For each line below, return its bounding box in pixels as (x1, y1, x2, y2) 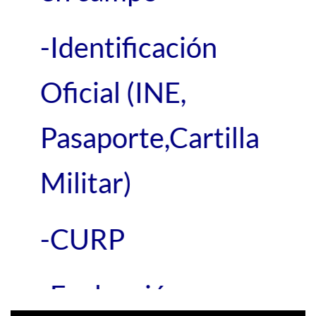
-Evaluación (39, 278, 183, 312)
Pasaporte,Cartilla (39, 120, 260, 154)
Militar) (39, 165, 132, 200)
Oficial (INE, (39, 75, 186, 109)
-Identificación (39, 30, 217, 64)
